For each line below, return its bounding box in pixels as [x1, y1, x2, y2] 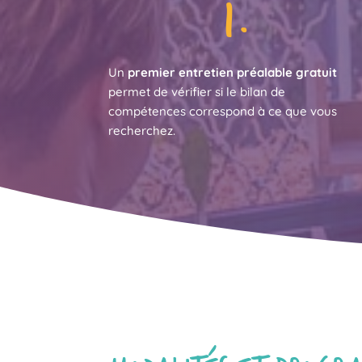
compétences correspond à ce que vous [108, 103, 338, 120]
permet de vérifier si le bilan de [108, 84, 286, 100]
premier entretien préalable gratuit [128, 65, 338, 81]
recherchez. [108, 123, 176, 139]
